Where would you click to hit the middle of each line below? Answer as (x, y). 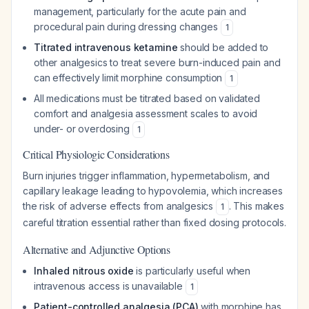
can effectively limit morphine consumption (130, 78)
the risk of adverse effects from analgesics (119, 206)
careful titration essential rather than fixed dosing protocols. (154, 222)
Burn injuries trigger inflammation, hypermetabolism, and (147, 176)
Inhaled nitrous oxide (84, 271)
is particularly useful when (192, 271)
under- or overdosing (83, 129)
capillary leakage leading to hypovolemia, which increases (153, 191)
